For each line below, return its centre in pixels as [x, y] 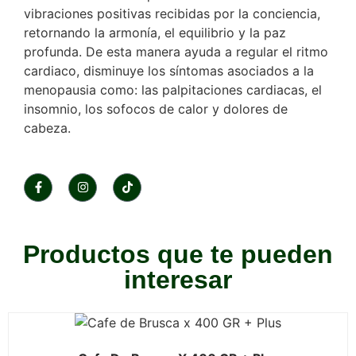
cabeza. [47, 128]
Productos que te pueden [178, 254]
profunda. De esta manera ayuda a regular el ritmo [176, 52]
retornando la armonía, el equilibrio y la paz [155, 33]
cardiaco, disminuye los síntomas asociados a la [169, 71]
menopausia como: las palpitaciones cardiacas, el [173, 90]
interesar [178, 279]
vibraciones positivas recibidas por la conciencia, [172, 14]
